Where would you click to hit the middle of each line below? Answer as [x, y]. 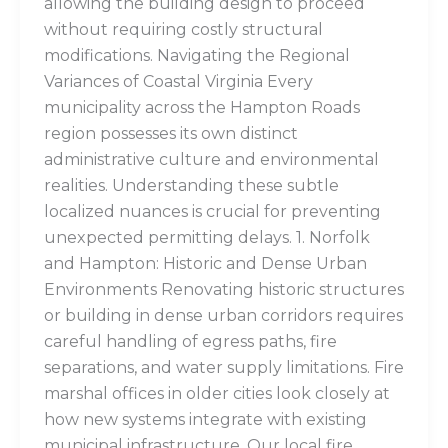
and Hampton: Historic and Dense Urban [205, 264]
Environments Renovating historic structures [224, 290]
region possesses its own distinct [171, 134]
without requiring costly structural [183, 30]
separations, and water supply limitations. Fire [224, 368]
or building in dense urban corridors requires [223, 316]
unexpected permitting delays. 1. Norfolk [207, 238]
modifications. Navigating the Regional [197, 56]
